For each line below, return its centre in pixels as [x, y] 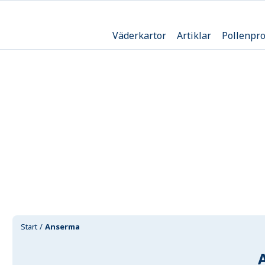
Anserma [63, 227]
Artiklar [194, 35]
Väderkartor [139, 35]
